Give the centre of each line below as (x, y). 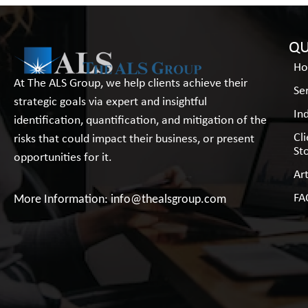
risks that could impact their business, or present (134, 139)
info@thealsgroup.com (168, 200)
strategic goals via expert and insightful (110, 102)
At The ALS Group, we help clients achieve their (131, 83)
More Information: (62, 200)
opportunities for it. (63, 157)
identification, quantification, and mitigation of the (140, 120)
